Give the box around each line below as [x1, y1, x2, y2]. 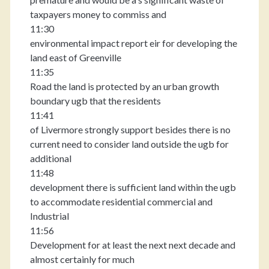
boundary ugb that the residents [29, 95, 161, 106]
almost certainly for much [29, 253, 134, 265]
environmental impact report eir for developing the [29, 37, 237, 49]
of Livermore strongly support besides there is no [29, 124, 231, 135]
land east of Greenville [29, 52, 121, 63]
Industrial [29, 210, 69, 222]
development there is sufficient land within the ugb [29, 181, 236, 193]
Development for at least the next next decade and [29, 239, 235, 250]
